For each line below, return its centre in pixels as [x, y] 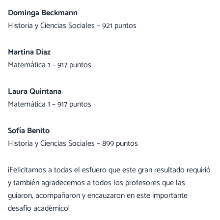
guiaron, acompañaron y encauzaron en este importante [98, 196]
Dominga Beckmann [43, 13]
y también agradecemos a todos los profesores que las [96, 183]
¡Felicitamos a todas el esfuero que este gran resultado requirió [109, 170]
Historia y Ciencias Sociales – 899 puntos [73, 144]
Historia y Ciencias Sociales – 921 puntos [72, 26]
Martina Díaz [29, 52]
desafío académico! [39, 208]
